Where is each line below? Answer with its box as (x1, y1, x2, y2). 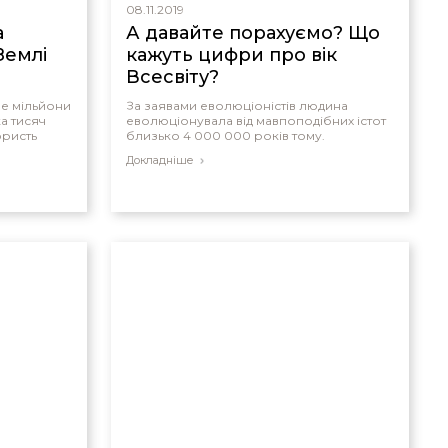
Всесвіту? (125, 66, 219, 88)
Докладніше (125, 153, 194, 167)
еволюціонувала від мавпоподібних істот (125, 113, 386, 128)
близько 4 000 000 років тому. (125, 128, 325, 143)
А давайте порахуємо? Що (125, 22, 380, 44)
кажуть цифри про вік (125, 44, 337, 66)
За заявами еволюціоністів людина (125, 98, 348, 113)
